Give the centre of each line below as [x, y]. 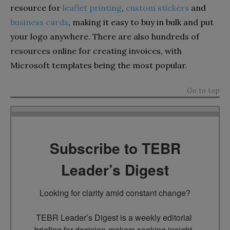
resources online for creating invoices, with [96, 51]
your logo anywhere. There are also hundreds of [105, 36]
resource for [36, 7]
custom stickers [157, 7]
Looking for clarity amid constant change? [115, 193]
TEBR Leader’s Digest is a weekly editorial [114, 217]
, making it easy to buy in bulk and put [141, 22]
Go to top [203, 90]
